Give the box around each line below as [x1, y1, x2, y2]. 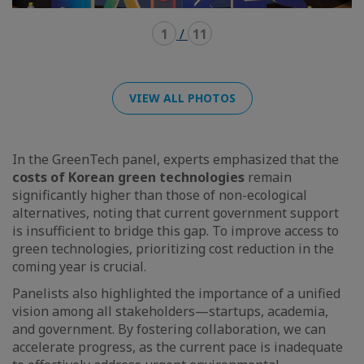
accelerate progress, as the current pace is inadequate [12, 337, 343, 356]
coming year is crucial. [12, 257, 149, 275]
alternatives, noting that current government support [12, 203, 339, 222]
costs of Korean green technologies [12, 167, 245, 186]
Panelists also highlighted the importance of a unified [12, 284, 340, 302]
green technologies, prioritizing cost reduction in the [12, 239, 334, 258]
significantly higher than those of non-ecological [12, 185, 307, 204]
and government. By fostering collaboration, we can [12, 319, 326, 338]
